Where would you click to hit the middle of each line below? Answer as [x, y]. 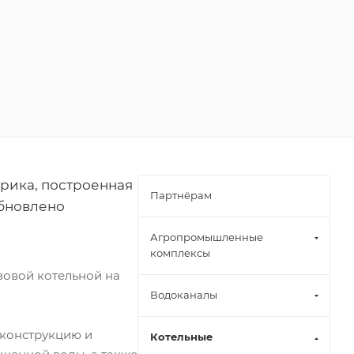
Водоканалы [184, 295]
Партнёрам [181, 196]
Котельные [181, 337]
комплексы [180, 253]
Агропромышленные [207, 237]
